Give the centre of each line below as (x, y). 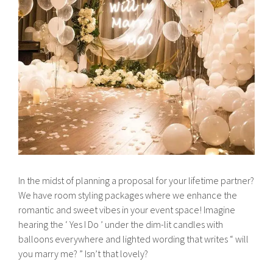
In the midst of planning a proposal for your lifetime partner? (136, 181)
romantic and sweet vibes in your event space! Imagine (127, 210)
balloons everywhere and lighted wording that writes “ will (134, 239)
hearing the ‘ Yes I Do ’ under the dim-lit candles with (121, 225)
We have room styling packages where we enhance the (128, 195)
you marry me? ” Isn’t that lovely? (83, 254)
